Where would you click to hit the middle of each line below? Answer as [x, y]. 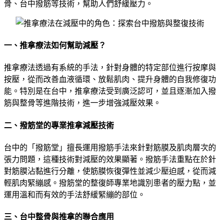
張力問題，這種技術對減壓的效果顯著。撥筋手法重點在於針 [110, 159]
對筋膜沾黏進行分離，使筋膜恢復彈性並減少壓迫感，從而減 [110, 171]
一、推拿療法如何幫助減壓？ [55, 46]
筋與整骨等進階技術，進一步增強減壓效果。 [82, 103]
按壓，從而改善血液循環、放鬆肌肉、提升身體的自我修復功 [110, 80]
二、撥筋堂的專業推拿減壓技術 [59, 125]
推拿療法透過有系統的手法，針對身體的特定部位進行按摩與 [110, 68]
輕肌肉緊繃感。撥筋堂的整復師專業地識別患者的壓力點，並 [110, 183]
